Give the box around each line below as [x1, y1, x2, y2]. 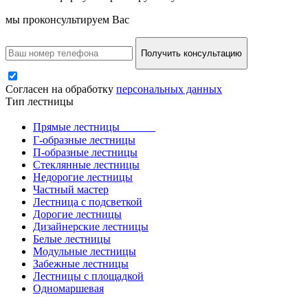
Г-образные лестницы [33, 134, 135, 146]
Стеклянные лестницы [33, 159, 140, 171]
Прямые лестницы [33, 121, 155, 133]
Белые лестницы [33, 233, 111, 245]
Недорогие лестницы [33, 171, 133, 184]
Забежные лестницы [33, 258, 129, 270]
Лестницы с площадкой [33, 270, 144, 283]
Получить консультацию [141, 48, 242, 59]
